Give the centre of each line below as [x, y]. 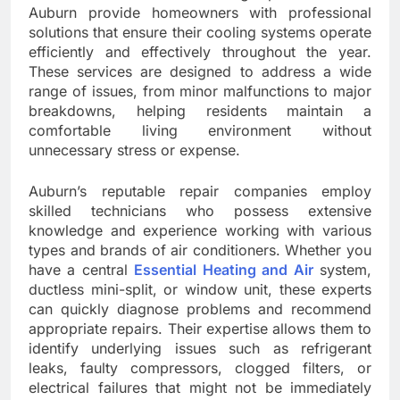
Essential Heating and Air [224, 270]
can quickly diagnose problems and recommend [200, 309]
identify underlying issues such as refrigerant [200, 349]
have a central [82, 270]
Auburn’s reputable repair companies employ [200, 192]
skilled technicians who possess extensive [200, 211]
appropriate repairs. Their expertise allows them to [200, 329]
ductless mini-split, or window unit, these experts [200, 290]
